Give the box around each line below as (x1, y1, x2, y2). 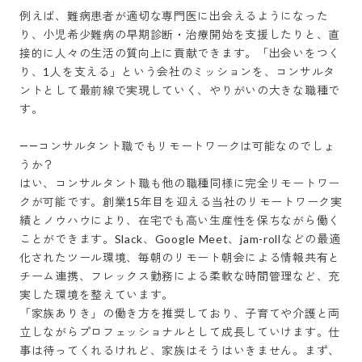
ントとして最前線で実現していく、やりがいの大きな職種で (19, 83, 340, 97)
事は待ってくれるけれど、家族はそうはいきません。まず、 (19, 343, 340, 357)
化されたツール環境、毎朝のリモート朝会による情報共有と (19, 250, 340, 264)
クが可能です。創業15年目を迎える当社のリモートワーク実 (19, 195, 343, 208)
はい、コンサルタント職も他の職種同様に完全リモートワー (19, 176, 340, 190)
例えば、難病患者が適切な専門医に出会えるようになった (19, 9, 329, 23)
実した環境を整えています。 (19, 288, 175, 301)
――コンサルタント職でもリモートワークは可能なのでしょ (19, 139, 335, 153)
